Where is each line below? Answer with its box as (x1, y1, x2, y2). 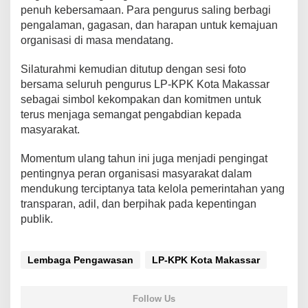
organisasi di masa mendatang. (21, 34, 173, 46)
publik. (21, 212, 53, 225)
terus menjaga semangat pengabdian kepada (21, 108, 241, 120)
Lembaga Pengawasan (27, 254, 133, 265)
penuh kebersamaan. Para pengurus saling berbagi (21, 3, 271, 16)
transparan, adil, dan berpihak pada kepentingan (21, 197, 256, 210)
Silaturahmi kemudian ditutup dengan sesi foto (21, 63, 246, 75)
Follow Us (133, 293, 175, 304)
